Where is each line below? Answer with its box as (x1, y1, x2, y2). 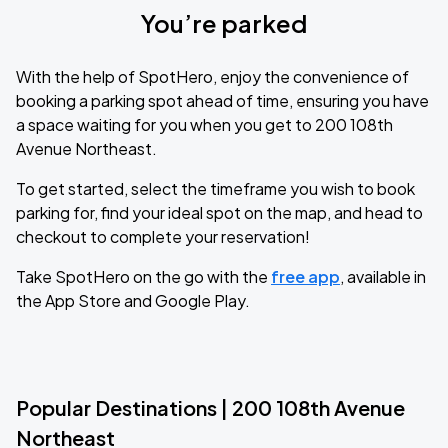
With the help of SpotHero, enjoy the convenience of (16, 66, 409, 87)
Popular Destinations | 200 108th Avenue (16, 395, 405, 420)
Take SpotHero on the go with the (16, 266, 271, 287)
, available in (340, 266, 426, 287)
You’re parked (141, 8, 307, 38)
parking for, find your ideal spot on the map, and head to (16, 202, 423, 223)
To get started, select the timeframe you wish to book (16, 178, 415, 199)
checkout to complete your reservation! (16, 226, 310, 247)
